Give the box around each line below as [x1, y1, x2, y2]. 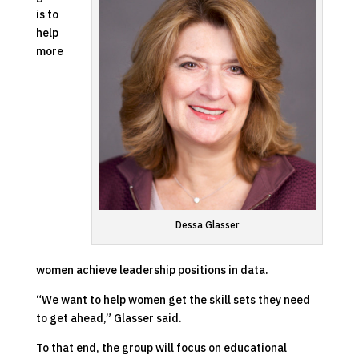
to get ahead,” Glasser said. [35, 310, 182, 325]
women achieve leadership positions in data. [35, 262, 268, 277]
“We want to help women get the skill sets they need [35, 292, 310, 307]
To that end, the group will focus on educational [35, 340, 287, 355]
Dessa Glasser [175, 218, 240, 231]
